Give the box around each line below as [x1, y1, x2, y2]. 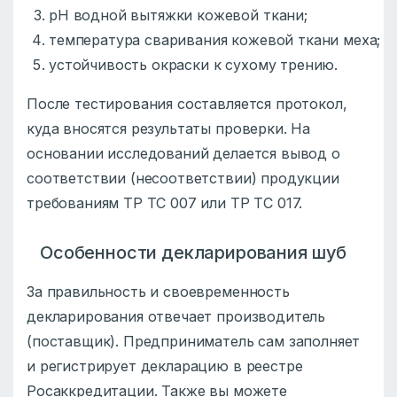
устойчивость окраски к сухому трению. [49, 56, 339, 74]
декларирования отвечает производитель [27, 307, 326, 326]
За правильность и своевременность [27, 283, 290, 301]
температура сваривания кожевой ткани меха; [49, 31, 381, 50]
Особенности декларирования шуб [40, 242, 347, 264]
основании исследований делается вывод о [27, 144, 340, 163]
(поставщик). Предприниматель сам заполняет [27, 332, 361, 351]
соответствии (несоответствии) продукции [27, 169, 339, 188]
